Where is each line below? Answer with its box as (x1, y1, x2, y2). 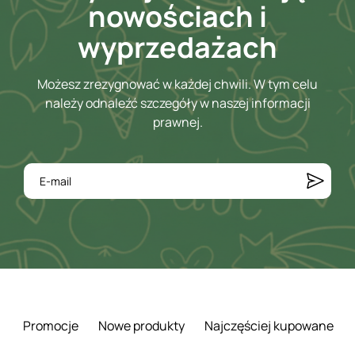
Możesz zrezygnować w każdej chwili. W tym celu (37, 74, 318, 93)
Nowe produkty (97, 317, 185, 335)
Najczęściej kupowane (204, 317, 334, 335)
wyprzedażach (78, 27, 277, 67)
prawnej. (152, 113, 203, 131)
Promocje (22, 317, 78, 335)
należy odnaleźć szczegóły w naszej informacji (44, 94, 311, 112)
